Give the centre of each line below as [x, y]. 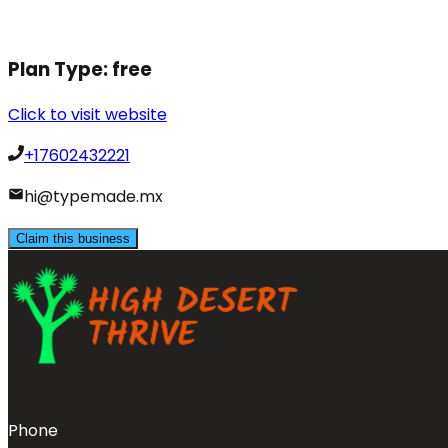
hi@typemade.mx [93, 197]
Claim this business [73, 239]
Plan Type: [60, 69]
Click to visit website [87, 115]
